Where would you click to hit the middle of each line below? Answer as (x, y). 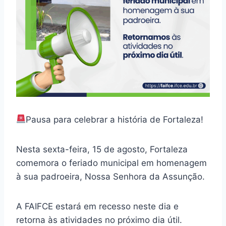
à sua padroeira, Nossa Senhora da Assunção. (110, 176)
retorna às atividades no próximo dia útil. (99, 220)
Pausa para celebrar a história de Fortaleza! (115, 119)
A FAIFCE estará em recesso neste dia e (97, 206)
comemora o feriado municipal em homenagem (111, 163)
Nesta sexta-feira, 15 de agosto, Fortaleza (102, 149)
